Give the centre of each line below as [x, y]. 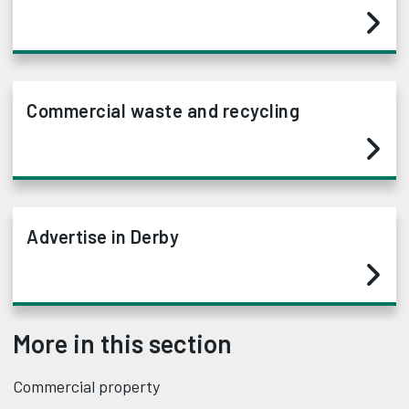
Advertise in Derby [103, 237]
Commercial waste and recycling [163, 111]
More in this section [122, 344]
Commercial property [86, 387]
